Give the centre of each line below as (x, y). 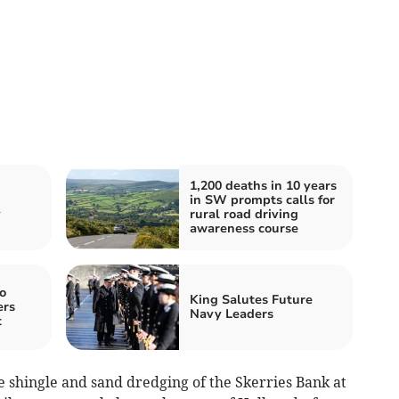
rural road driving (244, 215)
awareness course (244, 229)
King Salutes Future (251, 300)
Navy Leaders (232, 314)
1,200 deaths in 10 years (263, 186)
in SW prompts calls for (262, 200)
